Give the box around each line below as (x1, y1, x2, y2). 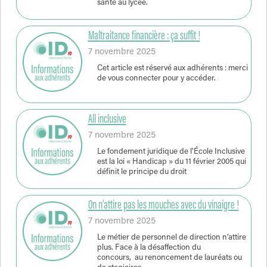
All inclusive (88, 113, 126, 127)
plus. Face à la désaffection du (97, 244, 201, 253)
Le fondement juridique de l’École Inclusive (97, 148, 245, 157)
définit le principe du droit (97, 168, 187, 177)
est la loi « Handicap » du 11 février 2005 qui (97, 158, 246, 167)
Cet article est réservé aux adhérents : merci (97, 64, 248, 73)
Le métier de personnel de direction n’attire (97, 234, 246, 243)
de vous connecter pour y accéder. (97, 74, 216, 83)
